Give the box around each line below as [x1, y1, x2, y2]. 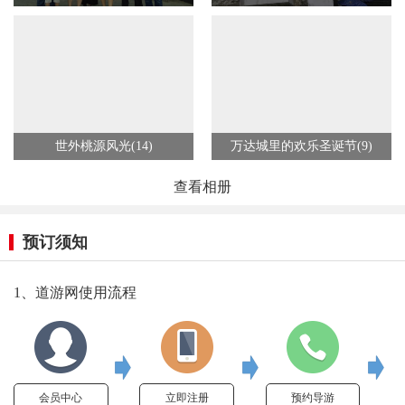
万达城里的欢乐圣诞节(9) [231, 139, 372, 153]
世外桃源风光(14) [54, 139, 153, 153]
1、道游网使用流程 [14, 285, 137, 301]
